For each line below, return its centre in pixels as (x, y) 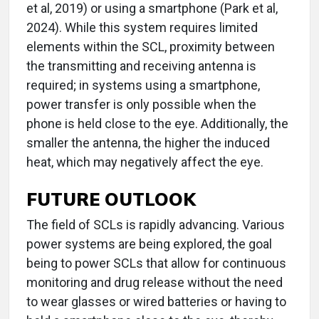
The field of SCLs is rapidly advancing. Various (156, 225)
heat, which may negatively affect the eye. (145, 162)
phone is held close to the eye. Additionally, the (157, 124)
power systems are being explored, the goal (149, 244)
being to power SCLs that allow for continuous (156, 263)
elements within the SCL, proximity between (151, 47)
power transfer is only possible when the (141, 105)
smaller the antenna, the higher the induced (148, 143)
